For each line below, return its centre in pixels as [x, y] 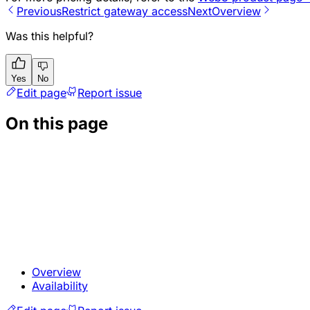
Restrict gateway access [125, 11]
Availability [60, 286]
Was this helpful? [49, 36]
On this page [57, 124]
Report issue [110, 93]
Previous [39, 11]
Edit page [42, 93]
